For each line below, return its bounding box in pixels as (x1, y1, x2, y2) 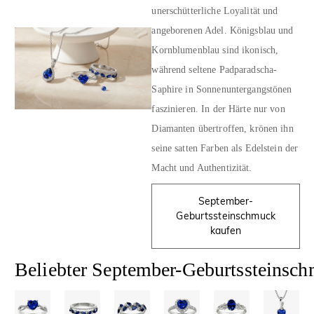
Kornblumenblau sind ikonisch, (151, 45, 279, 56)
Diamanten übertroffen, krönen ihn (151, 123, 294, 135)
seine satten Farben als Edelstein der (151, 143, 299, 154)
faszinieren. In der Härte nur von (151, 104, 285, 115)
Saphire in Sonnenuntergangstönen (151, 84, 292, 95)
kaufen (210, 224, 242, 237)
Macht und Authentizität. (151, 163, 252, 174)
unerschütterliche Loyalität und (151, 6, 278, 17)
